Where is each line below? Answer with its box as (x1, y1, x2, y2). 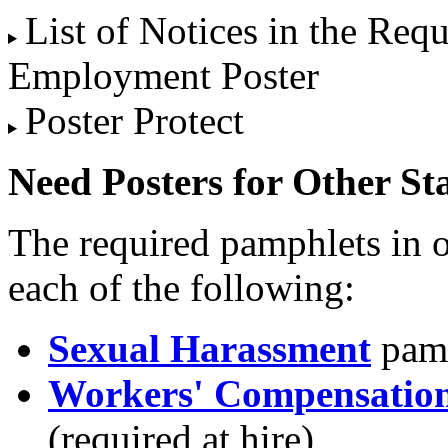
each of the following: (8, 266, 355, 309)
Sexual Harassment (48, 327, 371, 370)
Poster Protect (24, 99, 244, 142)
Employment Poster (8, 54, 319, 97)
